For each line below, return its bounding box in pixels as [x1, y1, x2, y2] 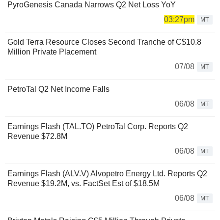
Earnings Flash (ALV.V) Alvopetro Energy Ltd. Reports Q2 [7, 169, 207, 178]
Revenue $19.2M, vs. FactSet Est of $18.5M [7, 179, 160, 188]
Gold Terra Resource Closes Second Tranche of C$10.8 [7, 37, 201, 46]
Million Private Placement [7, 47, 96, 56]
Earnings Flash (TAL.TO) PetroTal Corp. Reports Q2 [7, 122, 188, 131]
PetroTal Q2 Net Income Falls [7, 84, 110, 93]
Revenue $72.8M [7, 132, 67, 140]
